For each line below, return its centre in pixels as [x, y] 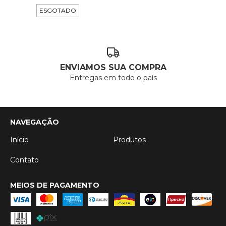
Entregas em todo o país [113, 78]
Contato [24, 160]
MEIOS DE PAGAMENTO [55, 185]
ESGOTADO [58, 10]
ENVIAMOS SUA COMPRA [113, 68]
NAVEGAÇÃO [35, 122]
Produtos [129, 140]
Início [19, 140]
